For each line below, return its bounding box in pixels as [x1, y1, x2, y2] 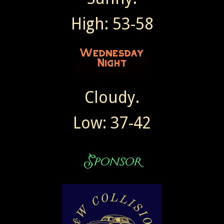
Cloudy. [84, 88, 139, 107]
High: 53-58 [70, 14, 153, 34]
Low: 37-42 [72, 113, 151, 133]
